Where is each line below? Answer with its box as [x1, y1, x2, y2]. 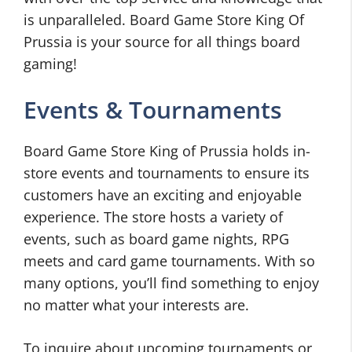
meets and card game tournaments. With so [24, 251, 315, 270]
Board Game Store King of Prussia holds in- [24, 141, 310, 160]
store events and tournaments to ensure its [24, 163, 310, 182]
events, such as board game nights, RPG [24, 229, 289, 248]
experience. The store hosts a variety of [24, 207, 283, 226]
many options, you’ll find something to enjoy [24, 273, 319, 292]
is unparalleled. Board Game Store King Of [24, 10, 304, 29]
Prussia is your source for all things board [24, 32, 300, 51]
